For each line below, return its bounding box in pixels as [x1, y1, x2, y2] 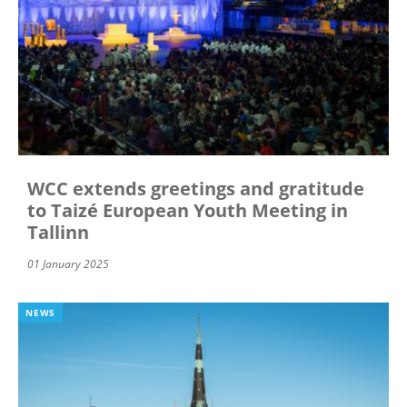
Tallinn [27, 220, 89, 245]
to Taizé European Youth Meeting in [27, 198, 348, 223]
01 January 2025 [27, 256, 109, 273]
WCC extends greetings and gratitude [27, 176, 364, 202]
